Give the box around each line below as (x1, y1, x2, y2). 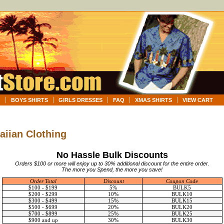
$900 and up (28, 217, 58, 223)
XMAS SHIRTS (135, 97, 172, 103)
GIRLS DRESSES (58, 97, 102, 103)
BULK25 (171, 210, 192, 216)
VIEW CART (182, 97, 213, 103)
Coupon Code (166, 178, 198, 184)
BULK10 (171, 191, 192, 197)
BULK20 (171, 204, 192, 210)
